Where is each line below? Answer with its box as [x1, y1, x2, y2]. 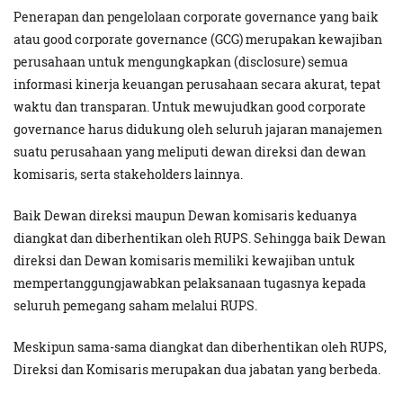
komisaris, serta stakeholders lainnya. [13, 166, 246, 184]
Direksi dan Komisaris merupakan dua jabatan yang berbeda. [13, 361, 381, 379]
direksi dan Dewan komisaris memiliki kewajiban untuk [13, 252, 355, 270]
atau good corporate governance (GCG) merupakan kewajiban [13, 31, 382, 49]
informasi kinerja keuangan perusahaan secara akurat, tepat [13, 76, 381, 94]
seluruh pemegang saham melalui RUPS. [13, 297, 257, 315]
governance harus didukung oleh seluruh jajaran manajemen [13, 121, 382, 139]
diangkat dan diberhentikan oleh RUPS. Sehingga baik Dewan [13, 229, 386, 247]
